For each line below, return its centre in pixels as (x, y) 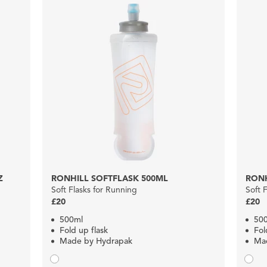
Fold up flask (83, 230)
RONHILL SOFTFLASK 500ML (109, 178)
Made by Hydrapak (96, 241)
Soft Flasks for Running (94, 190)
